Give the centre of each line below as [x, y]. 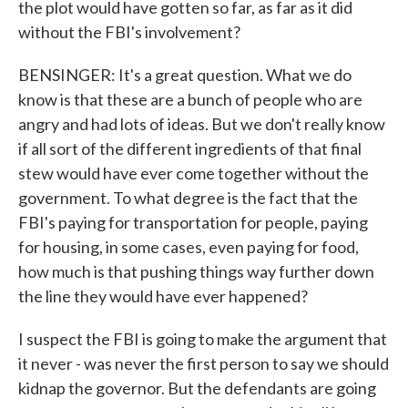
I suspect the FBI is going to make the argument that [203, 339]
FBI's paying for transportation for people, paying [193, 222]
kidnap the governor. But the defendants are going [197, 388]
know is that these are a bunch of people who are [190, 99]
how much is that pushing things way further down [196, 271]
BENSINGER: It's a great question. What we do [185, 75]
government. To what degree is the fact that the [188, 198]
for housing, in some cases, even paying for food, [189, 247]
